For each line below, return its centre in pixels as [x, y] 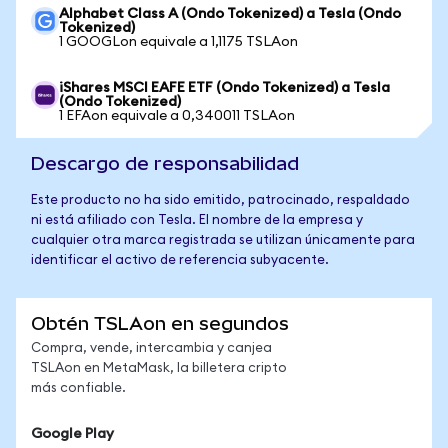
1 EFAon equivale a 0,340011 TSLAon [177, 116]
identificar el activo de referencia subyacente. [180, 260]
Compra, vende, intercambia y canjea [151, 348]
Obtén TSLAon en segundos [160, 323]
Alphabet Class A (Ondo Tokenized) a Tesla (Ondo [230, 14]
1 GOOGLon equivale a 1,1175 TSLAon [178, 42]
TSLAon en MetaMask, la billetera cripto [159, 368]
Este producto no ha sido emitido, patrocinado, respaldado [220, 200]
